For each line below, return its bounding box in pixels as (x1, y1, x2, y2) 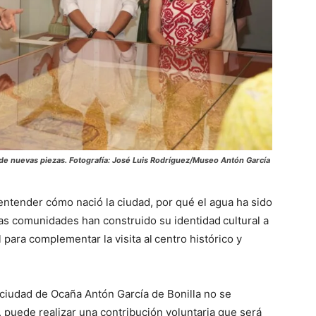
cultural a (223, 214, 269, 228)
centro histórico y (154, 232, 242, 246)
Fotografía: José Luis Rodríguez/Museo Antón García (69, 155, 270, 166)
